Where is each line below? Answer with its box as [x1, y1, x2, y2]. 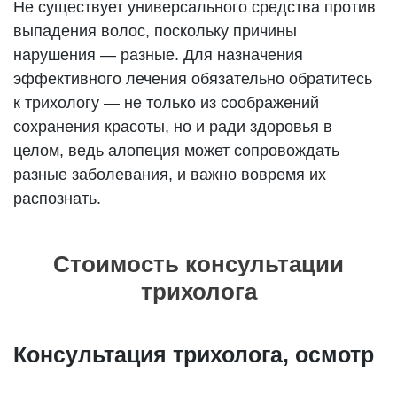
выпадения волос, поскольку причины [13, 21, 298, 40]
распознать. [13, 189, 102, 207]
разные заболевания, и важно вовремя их [13, 165, 327, 183]
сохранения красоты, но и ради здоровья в [13, 117, 333, 136]
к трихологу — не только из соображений [13, 93, 320, 112]
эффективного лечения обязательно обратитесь [13, 69, 373, 88]
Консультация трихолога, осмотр [13, 341, 375, 367]
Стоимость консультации [53, 250, 344, 277]
